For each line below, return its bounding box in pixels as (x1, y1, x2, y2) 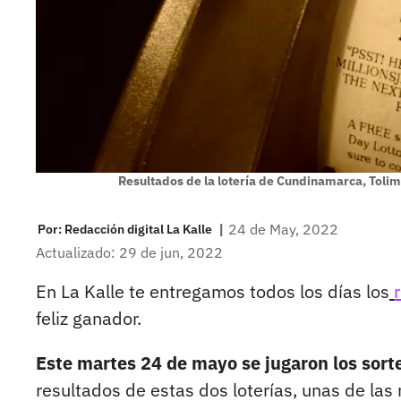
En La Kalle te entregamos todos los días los (36, 279, 389, 304)
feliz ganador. (36, 306, 141, 331)
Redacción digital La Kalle (64, 220, 212, 237)
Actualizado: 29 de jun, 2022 (36, 243, 223, 262)
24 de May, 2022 (228, 219, 338, 238)
